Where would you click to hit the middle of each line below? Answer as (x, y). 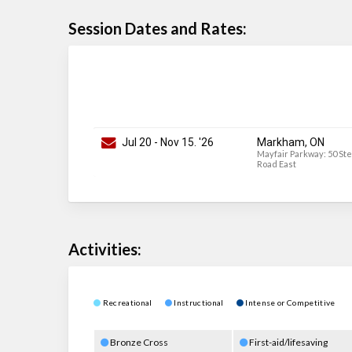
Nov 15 (177, 142)
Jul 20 (137, 142)
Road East (276, 163)
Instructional (204, 302)
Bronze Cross (138, 342)
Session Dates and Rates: (158, 28)
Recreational (133, 302)
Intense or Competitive (290, 302)
